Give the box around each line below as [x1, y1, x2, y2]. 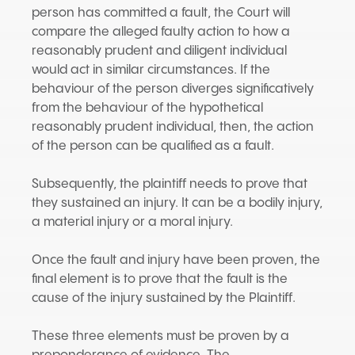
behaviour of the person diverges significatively [32, 82, 314, 96]
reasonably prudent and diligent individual [32, 44, 287, 58]
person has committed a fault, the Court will [32, 6, 290, 20]
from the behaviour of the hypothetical [32, 101, 263, 115]
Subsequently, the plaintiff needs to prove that [32, 177, 307, 191]
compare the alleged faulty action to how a [32, 25, 290, 39]
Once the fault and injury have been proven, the [32, 254, 320, 267]
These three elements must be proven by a [32, 330, 289, 343]
